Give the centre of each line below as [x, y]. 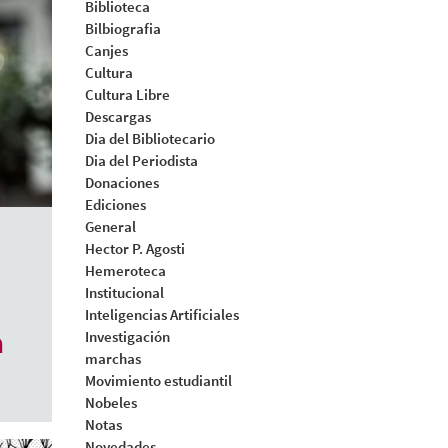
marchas [112, 358]
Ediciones [115, 204]
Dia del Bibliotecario [149, 138]
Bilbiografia [122, 28]
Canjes [106, 50]
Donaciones [121, 182]
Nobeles [110, 402]
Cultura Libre [127, 94]
